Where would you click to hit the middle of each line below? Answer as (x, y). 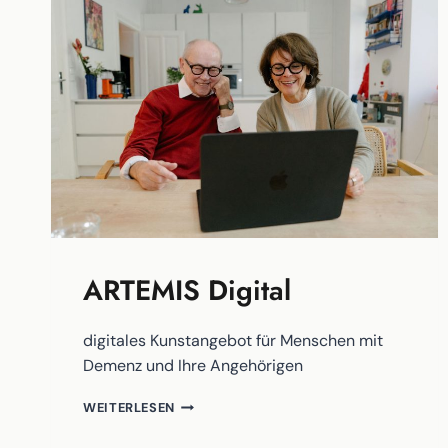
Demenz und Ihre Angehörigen (193, 366)
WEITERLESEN (129, 408)
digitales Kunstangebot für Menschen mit (233, 341)
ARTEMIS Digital (187, 291)
